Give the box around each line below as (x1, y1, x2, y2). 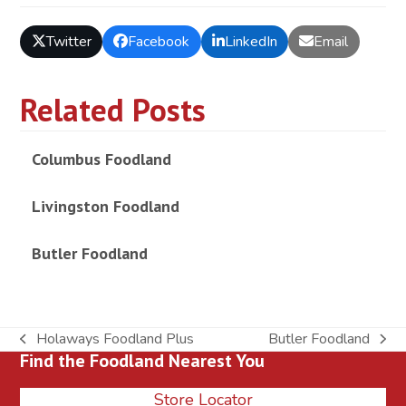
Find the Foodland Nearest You (20, 349, 266, 373)
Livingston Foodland (31, 196, 179, 217)
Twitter (45, 31, 92, 52)
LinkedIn (224, 31, 277, 52)
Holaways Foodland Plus (35, 329, 194, 350)
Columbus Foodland (31, 149, 171, 170)
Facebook (128, 31, 190, 52)
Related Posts (20, 89, 207, 131)
